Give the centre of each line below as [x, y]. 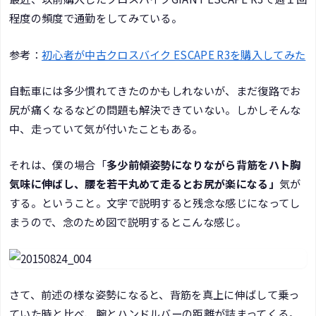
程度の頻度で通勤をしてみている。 [96, 18]
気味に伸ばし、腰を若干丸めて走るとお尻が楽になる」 [145, 184]
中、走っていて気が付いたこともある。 [106, 129]
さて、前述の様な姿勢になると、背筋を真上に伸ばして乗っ [154, 294]
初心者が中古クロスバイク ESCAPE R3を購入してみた [174, 54]
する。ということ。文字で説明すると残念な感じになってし [155, 203]
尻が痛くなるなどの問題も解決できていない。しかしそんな [155, 110]
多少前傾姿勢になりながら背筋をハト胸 [203, 165]
